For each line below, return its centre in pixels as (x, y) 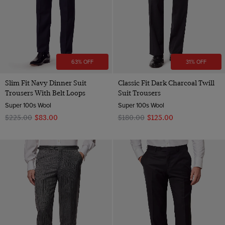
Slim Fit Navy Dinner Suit (46, 83)
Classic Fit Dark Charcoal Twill (166, 83)
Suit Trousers (139, 93)
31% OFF (196, 62)
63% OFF (83, 62)
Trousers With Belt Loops (45, 93)
